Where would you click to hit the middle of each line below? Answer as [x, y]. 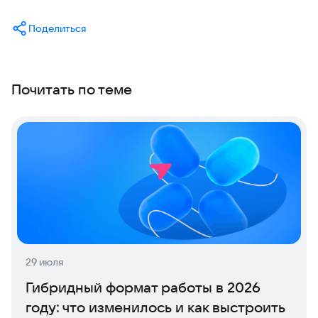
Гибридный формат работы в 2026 [143, 287]
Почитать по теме [72, 89]
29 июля [44, 262]
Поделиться [57, 28]
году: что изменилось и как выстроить [155, 307]
